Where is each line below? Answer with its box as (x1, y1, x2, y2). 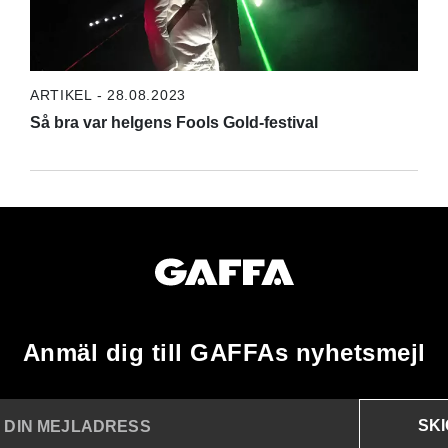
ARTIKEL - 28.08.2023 (29, 86, 186, 103)
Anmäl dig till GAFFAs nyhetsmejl (22, 338, 426, 366)
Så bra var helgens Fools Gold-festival (29, 113, 318, 131)
